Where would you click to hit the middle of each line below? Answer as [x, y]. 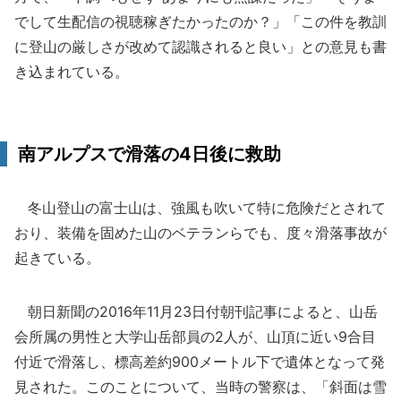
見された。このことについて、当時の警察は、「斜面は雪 [200, 387]
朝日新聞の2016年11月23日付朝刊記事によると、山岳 [196, 311]
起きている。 [57, 258]
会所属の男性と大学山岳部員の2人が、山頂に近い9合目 [195, 337]
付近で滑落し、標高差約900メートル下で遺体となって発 [200, 362]
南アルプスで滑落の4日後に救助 [149, 154]
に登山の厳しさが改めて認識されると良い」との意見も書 [200, 47]
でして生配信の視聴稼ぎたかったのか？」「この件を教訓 [200, 21]
